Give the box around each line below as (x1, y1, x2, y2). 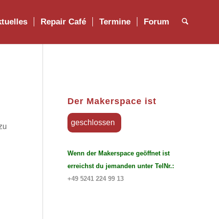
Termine (99, 17, 131, 26)
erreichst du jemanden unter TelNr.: (67, 162, 174, 170)
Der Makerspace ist (67, 96, 156, 106)
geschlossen (71, 118, 115, 127)
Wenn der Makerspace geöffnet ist (67, 150, 170, 157)
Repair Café (40, 17, 86, 26)
